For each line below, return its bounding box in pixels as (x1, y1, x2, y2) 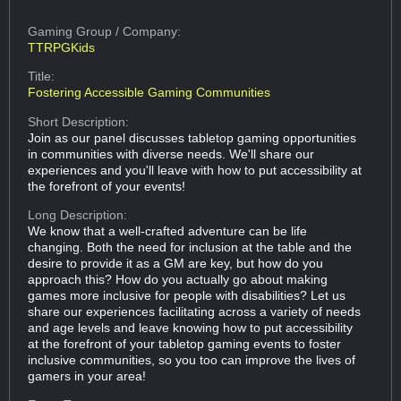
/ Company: (115, 23, 182, 38)
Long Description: (28, 207, 128, 222)
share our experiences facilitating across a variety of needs (28, 303, 362, 319)
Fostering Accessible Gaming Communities (28, 85, 271, 100)
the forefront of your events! (28, 178, 186, 193)
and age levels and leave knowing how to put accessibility (28, 320, 354, 335)
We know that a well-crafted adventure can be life (28, 223, 308, 238)
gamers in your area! (28, 368, 147, 383)
